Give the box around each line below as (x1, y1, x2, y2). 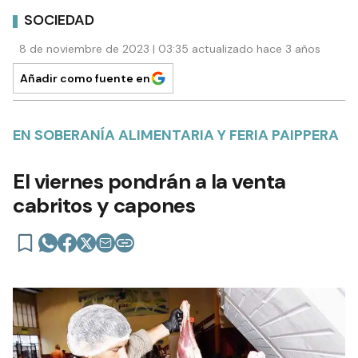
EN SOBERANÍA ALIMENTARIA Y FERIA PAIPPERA (13, 125, 339, 145)
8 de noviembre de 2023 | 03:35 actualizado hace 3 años (19, 41, 320, 56)
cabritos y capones (13, 191, 195, 219)
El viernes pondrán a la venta (13, 167, 286, 195)
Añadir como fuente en (20, 70, 150, 86)
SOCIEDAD (24, 10, 94, 30)
